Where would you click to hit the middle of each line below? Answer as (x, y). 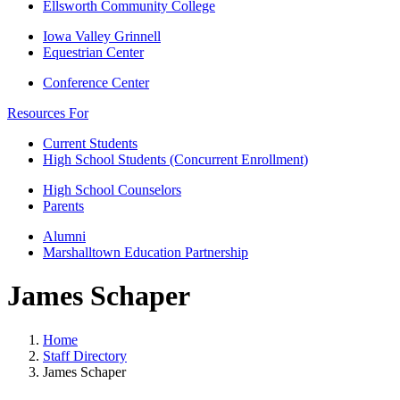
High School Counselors (112, 190)
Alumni (64, 236)
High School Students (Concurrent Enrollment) (175, 159)
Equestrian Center (93, 52)
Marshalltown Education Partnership (146, 252)
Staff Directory (85, 355)
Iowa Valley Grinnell (102, 36)
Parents (63, 206)
